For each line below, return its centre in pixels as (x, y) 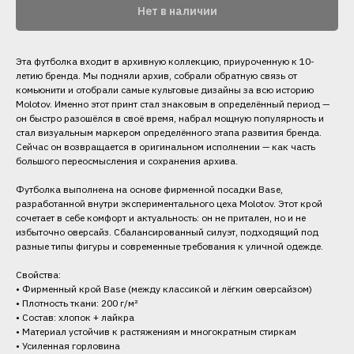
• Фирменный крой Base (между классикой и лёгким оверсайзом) (164, 288)
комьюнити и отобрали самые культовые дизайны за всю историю (165, 89)
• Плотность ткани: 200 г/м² (77, 303)
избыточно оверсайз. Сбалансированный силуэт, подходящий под (167, 232)
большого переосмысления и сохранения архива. (127, 160)
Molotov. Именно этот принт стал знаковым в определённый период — (173, 104)
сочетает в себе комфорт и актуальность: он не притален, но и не (161, 217)
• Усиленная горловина (68, 345)
